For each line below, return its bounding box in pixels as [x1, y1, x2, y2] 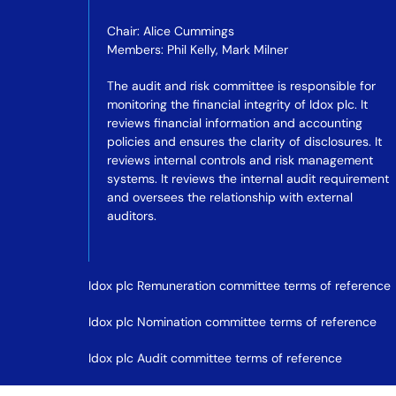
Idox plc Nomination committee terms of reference [88, 314, 377, 330]
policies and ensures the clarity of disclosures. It [107, 133, 382, 149]
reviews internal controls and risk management [107, 152, 373, 168]
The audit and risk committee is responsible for [107, 78, 376, 94]
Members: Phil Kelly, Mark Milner [107, 42, 288, 57]
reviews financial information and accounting [107, 115, 362, 131]
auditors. [107, 208, 156, 224]
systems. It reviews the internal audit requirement [107, 171, 389, 187]
